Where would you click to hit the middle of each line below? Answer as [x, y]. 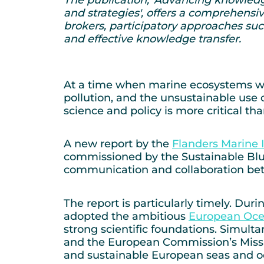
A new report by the [118, 144]
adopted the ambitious [126, 216]
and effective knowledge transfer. [152, 39]
